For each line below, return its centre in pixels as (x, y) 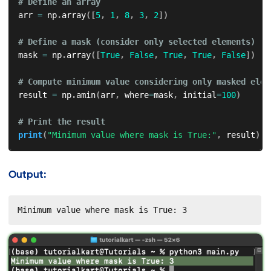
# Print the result (61, 121)
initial (197, 95)
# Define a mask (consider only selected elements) (136, 41)
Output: (27, 175)
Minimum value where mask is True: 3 (102, 210)
